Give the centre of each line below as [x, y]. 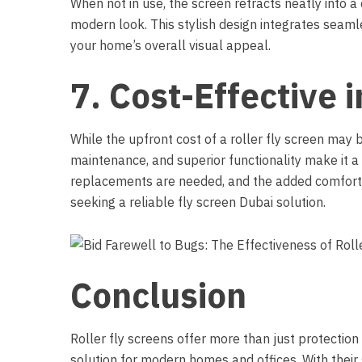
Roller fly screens [122, 338]
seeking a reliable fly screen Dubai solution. [198, 202]
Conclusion [158, 295]
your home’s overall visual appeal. [170, 45]
